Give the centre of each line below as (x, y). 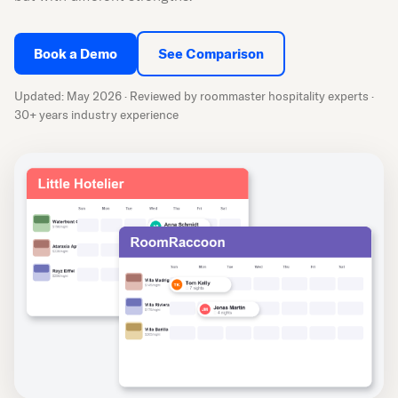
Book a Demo (76, 54)
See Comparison (211, 54)
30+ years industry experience (96, 115)
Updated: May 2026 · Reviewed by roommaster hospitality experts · (194, 96)
